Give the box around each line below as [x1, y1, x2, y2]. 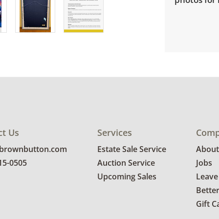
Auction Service [97, 157, 155, 169]
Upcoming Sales [97, 171, 156, 182]
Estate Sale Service [97, 144, 166, 155]
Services [97, 127, 132, 139]
